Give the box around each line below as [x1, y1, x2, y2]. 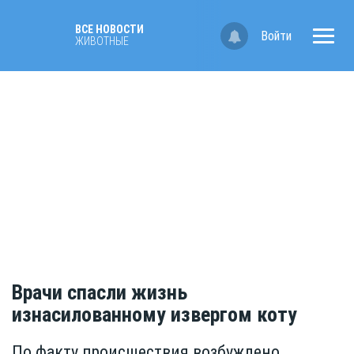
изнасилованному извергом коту [12, 303, 297, 327]
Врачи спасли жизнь [12, 281, 187, 305]
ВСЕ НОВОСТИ [75, 23, 144, 36]
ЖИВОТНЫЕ [75, 35, 129, 47]
